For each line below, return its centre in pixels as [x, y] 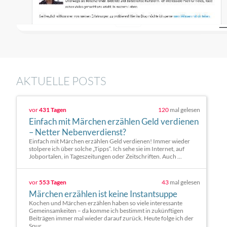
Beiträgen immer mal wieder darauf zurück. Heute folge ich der [111, 218]
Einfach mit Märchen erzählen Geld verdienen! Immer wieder [109, 141]
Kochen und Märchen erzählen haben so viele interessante [106, 203]
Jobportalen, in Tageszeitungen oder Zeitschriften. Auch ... [105, 156]
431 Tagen [53, 110]
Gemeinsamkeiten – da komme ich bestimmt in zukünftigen [106, 211]
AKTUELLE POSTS [61, 81]
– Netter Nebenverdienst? [78, 132]
